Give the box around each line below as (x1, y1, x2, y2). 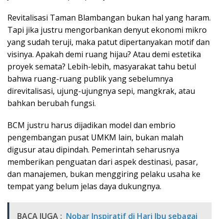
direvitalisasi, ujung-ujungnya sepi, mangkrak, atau (7, 86, 195, 97)
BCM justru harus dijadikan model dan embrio (7, 120, 175, 131)
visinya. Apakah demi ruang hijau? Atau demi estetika (7, 49, 201, 60)
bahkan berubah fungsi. (7, 98, 96, 109)
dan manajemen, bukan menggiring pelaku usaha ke (7, 169, 200, 180)
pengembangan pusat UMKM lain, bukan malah (7, 132, 183, 143)
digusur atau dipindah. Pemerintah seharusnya (7, 144, 179, 155)
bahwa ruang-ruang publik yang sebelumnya (7, 73, 173, 85)
